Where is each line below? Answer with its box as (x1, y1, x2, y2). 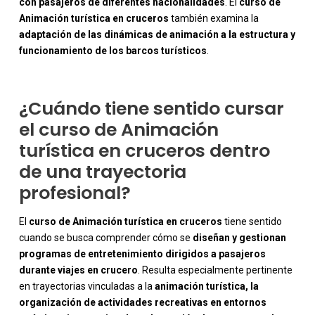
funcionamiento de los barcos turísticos (18, 45, 207, 57)
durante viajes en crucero (18, 264, 138, 276)
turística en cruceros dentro (18, 139, 270, 164)
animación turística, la (154, 281, 259, 292)
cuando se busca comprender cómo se (18, 232, 193, 244)
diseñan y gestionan (192, 232, 286, 244)
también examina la (168, 13, 259, 25)
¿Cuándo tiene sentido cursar (18, 96, 284, 122)
